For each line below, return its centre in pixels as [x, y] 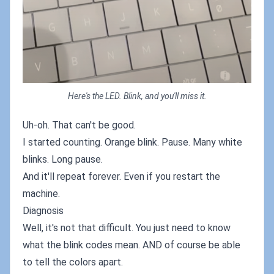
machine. [41, 193]
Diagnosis [43, 210]
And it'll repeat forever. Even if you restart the [121, 176]
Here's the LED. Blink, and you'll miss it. [137, 96]
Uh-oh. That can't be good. [79, 125]
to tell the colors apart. [73, 262]
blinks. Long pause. [63, 159]
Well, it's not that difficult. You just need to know [127, 228]
